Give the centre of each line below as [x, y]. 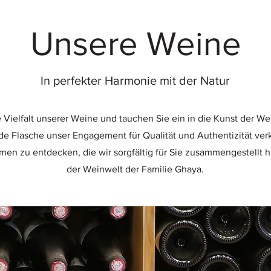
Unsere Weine [135, 44]
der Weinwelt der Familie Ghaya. [135, 169]
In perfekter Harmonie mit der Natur [135, 80]
